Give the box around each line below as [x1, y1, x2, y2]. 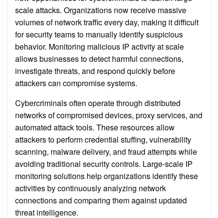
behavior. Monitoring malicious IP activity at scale [15, 40, 184, 52]
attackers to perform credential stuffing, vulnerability [15, 133, 191, 145]
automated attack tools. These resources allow [15, 121, 175, 133]
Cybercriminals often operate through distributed [15, 97, 181, 109]
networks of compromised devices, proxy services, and [15, 109, 202, 121]
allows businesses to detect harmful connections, [15, 53, 183, 64]
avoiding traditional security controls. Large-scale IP [15, 158, 193, 169]
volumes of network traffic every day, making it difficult [15, 16, 199, 28]
